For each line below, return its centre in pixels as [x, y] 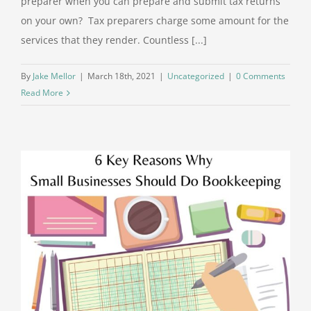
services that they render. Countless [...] [114, 40]
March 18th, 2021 [121, 76]
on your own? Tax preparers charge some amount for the [155, 21]
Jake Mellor [54, 76]
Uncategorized [196, 76]
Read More [42, 93]
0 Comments [261, 76]
